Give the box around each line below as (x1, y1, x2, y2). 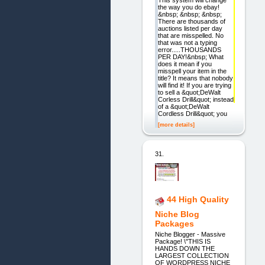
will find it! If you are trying (157, 81, 231, 89)
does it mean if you (157, 60, 212, 67)
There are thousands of (157, 17, 225, 25)
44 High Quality (166, 195, 229, 205)
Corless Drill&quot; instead (157, 95, 234, 103)
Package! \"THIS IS (154, 238, 211, 245)
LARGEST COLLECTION (154, 252, 229, 260)
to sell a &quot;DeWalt (157, 88, 221, 96)
